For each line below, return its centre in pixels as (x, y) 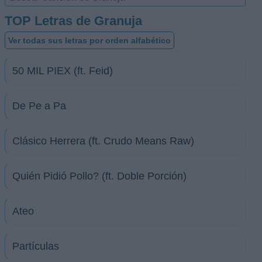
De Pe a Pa (39, 106)
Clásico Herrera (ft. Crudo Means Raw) (103, 141)
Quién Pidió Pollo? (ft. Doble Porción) (99, 176)
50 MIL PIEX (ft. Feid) (63, 71)
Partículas (36, 246)
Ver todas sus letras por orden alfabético (89, 40)
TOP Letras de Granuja (73, 21)
